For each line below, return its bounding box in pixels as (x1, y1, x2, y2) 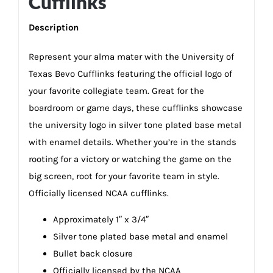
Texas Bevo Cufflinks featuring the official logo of (28, 68, 232, 79)
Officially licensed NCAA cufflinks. (28, 187, 169, 199)
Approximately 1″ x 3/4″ (52, 213, 149, 225)
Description (28, 21, 79, 33)
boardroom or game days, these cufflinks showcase (28, 102, 243, 113)
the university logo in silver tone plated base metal (28, 119, 241, 130)
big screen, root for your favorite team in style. (28, 170, 219, 182)
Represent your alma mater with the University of (28, 51, 234, 62)
